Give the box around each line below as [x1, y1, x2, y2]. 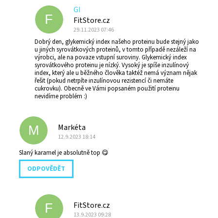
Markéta [58, 122, 86, 133]
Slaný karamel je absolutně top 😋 [19, 148, 109, 158]
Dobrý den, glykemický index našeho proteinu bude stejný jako [35, 37, 199, 47]
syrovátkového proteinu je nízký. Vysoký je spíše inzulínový [35, 61, 189, 70]
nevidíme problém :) [35, 92, 87, 101]
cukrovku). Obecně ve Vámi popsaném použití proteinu [35, 84, 180, 93]
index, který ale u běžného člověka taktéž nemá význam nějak [35, 69, 197, 78]
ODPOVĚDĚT [27, 164, 65, 174]
